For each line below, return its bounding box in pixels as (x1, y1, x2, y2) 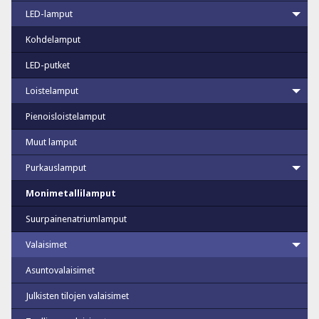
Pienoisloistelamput (26, 110, 105, 122)
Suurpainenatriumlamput (26, 213, 127, 224)
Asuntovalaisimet (26, 264, 95, 276)
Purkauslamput (26, 162, 86, 173)
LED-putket (26, 59, 70, 70)
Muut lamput (26, 136, 77, 147)
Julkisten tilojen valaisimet (26, 290, 129, 301)
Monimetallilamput (26, 187, 116, 199)
